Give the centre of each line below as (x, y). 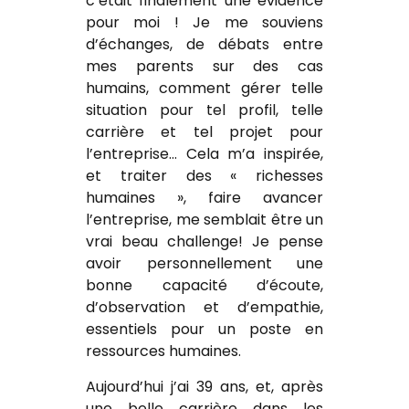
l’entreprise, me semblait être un (204, 220)
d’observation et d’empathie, (204, 308)
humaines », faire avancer (204, 198)
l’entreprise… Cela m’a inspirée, (204, 154)
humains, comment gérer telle (204, 89)
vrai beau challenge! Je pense (204, 242)
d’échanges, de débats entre (204, 45)
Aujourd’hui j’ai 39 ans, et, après (204, 386)
